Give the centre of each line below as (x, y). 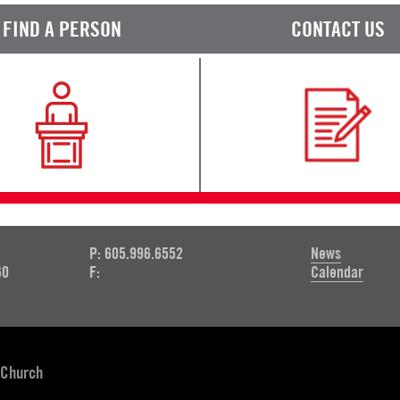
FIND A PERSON (62, 29)
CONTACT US (338, 29)
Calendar (337, 271)
